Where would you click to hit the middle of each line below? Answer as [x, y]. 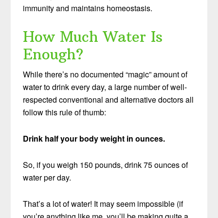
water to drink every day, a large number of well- [105, 87]
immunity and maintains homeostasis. [88, 8]
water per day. [47, 178]
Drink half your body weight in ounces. [94, 139]
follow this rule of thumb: [65, 112]
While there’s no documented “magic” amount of [105, 74]
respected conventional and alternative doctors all [109, 100]
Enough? [53, 54]
